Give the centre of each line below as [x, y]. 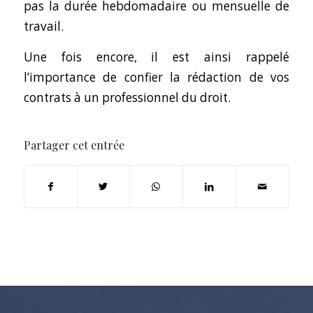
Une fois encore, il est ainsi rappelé [156, 57]
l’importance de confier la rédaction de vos [156, 78]
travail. [43, 27]
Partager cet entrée [74, 145]
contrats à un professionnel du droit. [127, 98]
